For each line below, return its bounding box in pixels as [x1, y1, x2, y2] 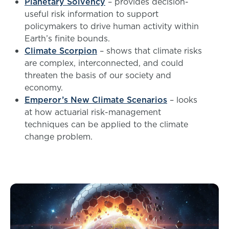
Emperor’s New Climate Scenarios [25, 94, 167, 105]
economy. [25, 81, 65, 93]
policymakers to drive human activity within [25, 20, 199, 32]
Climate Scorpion [25, 44, 97, 56]
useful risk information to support [25, 8, 158, 19]
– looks [167, 94, 197, 105]
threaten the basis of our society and [25, 69, 171, 81]
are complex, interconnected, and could [25, 57, 184, 68]
